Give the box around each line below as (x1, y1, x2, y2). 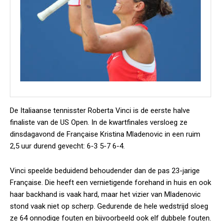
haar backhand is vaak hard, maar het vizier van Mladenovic (10, 190, 201, 199)
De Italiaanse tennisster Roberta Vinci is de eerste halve (10, 106, 190, 115)
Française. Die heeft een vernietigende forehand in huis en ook (10, 178, 211, 187)
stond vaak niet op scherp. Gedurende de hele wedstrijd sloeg (10, 202, 208, 211)
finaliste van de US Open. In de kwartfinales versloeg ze (10, 118, 187, 127)
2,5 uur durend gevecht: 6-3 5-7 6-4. (10, 142, 125, 150)
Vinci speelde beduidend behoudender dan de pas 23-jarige (10, 166, 200, 175)
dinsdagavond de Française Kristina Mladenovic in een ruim (10, 130, 200, 139)
